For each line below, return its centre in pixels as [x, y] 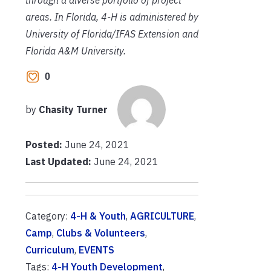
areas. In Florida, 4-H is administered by [112, 17]
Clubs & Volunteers [101, 233]
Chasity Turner [73, 110]
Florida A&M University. [76, 51]
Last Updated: [58, 162]
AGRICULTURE [162, 216]
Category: [48, 216]
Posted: [45, 145]
